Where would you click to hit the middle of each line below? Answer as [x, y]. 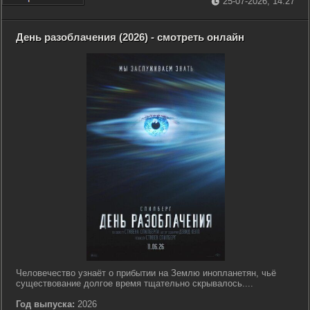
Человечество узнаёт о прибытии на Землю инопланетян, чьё [146, 273]
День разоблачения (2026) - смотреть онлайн [130, 37]
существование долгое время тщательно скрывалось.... [135, 283]
